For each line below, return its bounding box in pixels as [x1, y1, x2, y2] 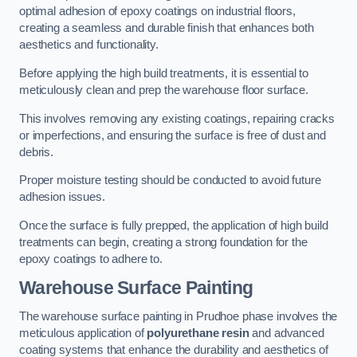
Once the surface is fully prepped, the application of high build [19, 218, 328, 232]
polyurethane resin [147, 326, 249, 339]
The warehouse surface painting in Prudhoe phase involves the [19, 309, 338, 323]
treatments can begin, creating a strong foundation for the [19, 235, 308, 249]
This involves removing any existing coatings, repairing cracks [19, 112, 335, 125]
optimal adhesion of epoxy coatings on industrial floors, [19, 5, 296, 18]
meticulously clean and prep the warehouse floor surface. [19, 83, 308, 96]
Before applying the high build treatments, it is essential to [19, 66, 309, 80]
